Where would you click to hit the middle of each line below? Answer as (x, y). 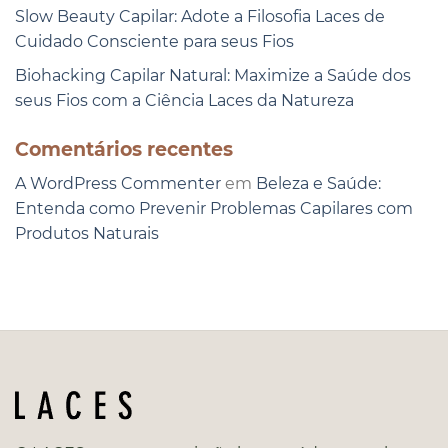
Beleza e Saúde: (318, 183)
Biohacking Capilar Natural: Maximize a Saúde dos (213, 76)
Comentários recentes (124, 149)
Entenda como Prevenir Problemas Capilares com (214, 208)
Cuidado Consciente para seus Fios (154, 41)
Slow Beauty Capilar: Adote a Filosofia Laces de (200, 16)
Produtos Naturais (87, 233)
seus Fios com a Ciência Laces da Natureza (184, 101)
